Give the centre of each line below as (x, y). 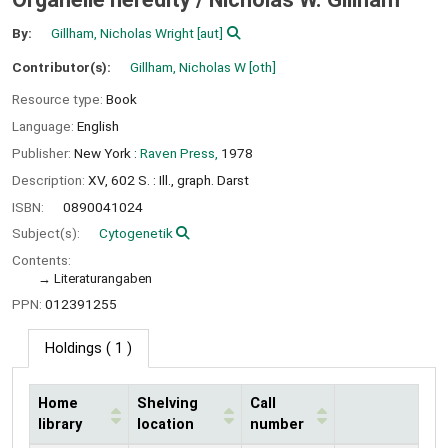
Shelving (167, 403)
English (98, 126)
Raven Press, (179, 152)
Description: (50, 179)
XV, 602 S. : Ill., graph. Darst (168, 179)
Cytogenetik (136, 233)
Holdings (73, 348)
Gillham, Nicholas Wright (123, 32)
